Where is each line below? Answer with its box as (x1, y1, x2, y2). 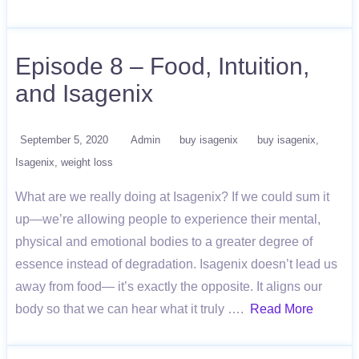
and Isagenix (15, 80, 153, 107)
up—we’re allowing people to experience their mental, (15, 212, 321, 226)
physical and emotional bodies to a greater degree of (15, 235, 313, 248)
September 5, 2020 (20, 134, 108, 146)
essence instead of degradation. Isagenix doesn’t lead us (15, 257, 337, 271)
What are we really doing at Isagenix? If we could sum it (15, 190, 329, 204)
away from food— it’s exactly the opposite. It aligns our (15, 280, 322, 293)
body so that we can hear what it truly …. (15, 302, 250, 316)
